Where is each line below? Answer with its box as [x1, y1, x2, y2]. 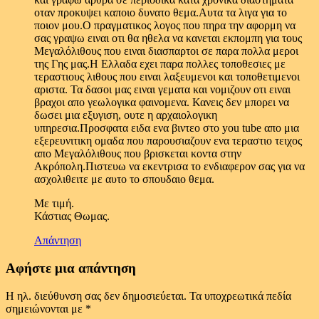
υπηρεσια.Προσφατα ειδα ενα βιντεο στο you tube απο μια [34, 122, 299, 135]
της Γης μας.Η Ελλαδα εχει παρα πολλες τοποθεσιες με [34, 58, 286, 70]
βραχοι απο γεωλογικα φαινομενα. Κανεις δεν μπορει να [34, 96, 289, 109]
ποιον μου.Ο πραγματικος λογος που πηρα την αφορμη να [34, 19, 296, 32]
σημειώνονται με [6, 302, 85, 315]
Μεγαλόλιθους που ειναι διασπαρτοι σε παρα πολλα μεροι [34, 45, 298, 58]
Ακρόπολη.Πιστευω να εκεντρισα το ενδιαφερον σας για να [34, 160, 305, 173]
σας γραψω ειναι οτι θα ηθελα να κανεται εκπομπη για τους [34, 32, 302, 45]
